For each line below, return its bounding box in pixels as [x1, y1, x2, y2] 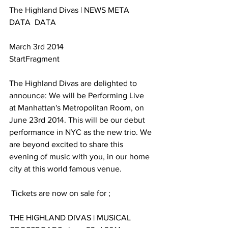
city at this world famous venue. [9, 164, 122, 173]
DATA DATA [9, 18, 58, 26]
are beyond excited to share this [9, 140, 125, 149]
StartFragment [9, 54, 60, 63]
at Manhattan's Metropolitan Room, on [9, 103, 146, 112]
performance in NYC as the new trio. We [9, 128, 154, 136]
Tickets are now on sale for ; [11, 189, 110, 197]
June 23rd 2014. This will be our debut [9, 116, 147, 124]
